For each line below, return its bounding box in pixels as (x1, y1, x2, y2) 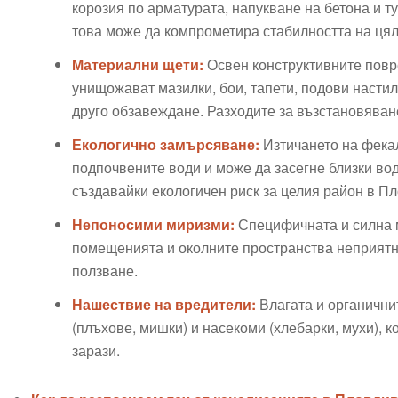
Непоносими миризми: (71, 214, 235, 235)
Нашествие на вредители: (71, 294, 256, 315)
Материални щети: (71, 54, 203, 76)
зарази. (71, 340, 120, 362)
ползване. (71, 260, 138, 282)
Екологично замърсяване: (71, 134, 259, 155)
